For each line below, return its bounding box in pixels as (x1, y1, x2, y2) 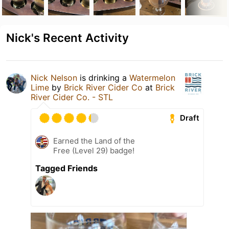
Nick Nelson (31, 72, 77, 83)
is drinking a (77, 72, 129, 83)
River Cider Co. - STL (31, 91, 113, 102)
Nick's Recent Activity (6, 30, 129, 44)
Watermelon (129, 72, 175, 83)
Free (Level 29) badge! (53, 145, 134, 155)
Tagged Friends (35, 163, 98, 173)
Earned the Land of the (53, 135, 135, 146)
